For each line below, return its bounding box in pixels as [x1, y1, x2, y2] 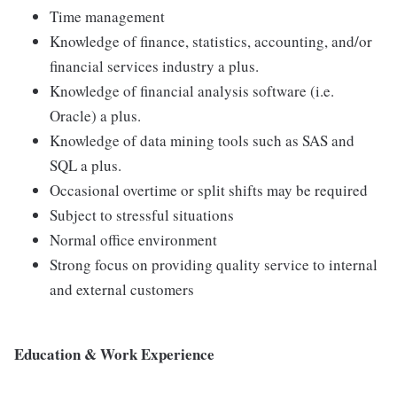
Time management [50, 6, 165, 27]
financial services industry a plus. [50, 56, 259, 76]
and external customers [50, 279, 194, 300]
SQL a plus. [50, 155, 121, 175]
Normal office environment [50, 230, 217, 250]
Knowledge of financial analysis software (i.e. [50, 81, 334, 101]
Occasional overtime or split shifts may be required [50, 180, 368, 200]
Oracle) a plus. [50, 105, 141, 126]
